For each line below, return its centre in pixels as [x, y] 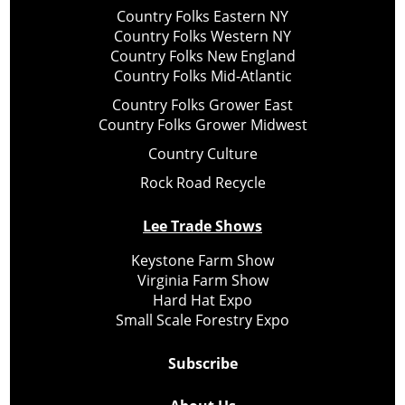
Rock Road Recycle [202, 182]
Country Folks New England [202, 56]
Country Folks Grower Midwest [202, 124]
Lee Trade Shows [202, 226]
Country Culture [202, 153]
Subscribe [202, 363]
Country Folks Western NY [202, 36]
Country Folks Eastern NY [202, 16]
